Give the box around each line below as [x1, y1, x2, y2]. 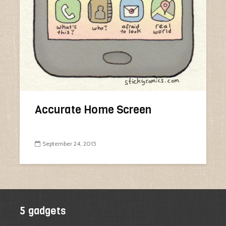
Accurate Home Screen [35, 102, 151, 117]
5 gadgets [20, 204, 66, 218]
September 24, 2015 [42, 140, 96, 148]
